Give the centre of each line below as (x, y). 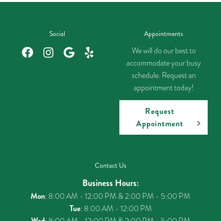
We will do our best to (164, 51)
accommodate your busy (164, 63)
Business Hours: (110, 183)
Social (57, 34)
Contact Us (110, 165)
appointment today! (164, 88)
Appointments (164, 34)
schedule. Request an (164, 75)
